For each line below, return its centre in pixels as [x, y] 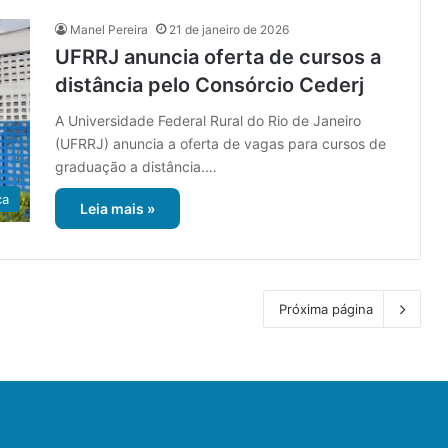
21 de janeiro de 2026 [229, 30]
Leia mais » [117, 209]
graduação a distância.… [136, 167]
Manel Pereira [109, 30]
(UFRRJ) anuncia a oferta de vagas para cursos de [220, 144]
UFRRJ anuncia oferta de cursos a [218, 57]
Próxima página [326, 309]
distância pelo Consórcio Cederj [209, 85]
